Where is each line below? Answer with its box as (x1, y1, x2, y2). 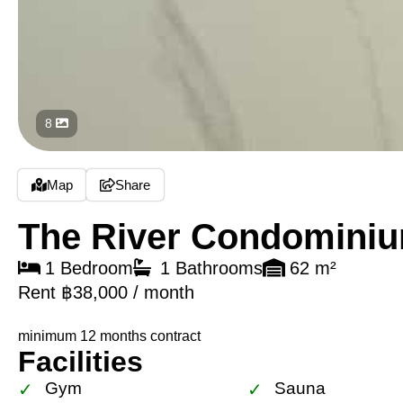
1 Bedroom (45, 258, 133, 279)
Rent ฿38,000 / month (18, 282, 194, 303)
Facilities (18, 345, 143, 379)
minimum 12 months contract (18, 328, 201, 345)
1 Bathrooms (160, 258, 263, 279)
